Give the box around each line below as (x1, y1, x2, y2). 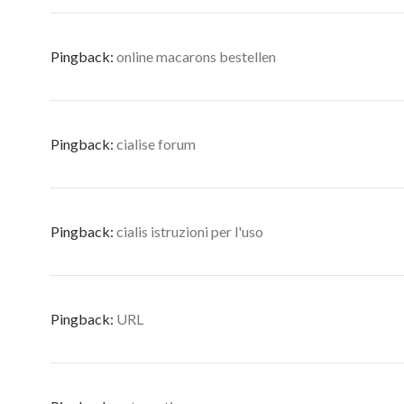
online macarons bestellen (116, 48, 276, 65)
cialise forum (116, 135, 196, 152)
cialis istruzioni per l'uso (116, 223, 263, 240)
